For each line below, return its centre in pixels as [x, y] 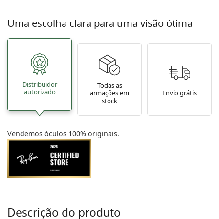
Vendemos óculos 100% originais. [63, 134]
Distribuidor [40, 84]
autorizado [40, 92]
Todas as [109, 85]
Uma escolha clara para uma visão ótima [100, 23]
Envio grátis [179, 93]
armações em [109, 93]
